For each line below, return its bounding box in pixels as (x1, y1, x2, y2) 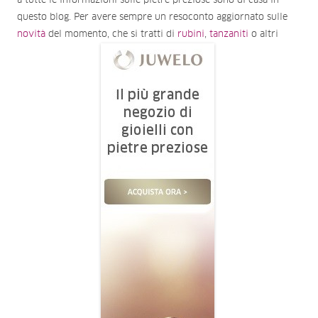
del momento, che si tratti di (45, 29, 177, 39)
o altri (248, 29, 278, 39)
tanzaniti (209, 29, 248, 39)
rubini (177, 29, 204, 39)
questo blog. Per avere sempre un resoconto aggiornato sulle (17, 12, 287, 22)
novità (17, 29, 45, 39)
